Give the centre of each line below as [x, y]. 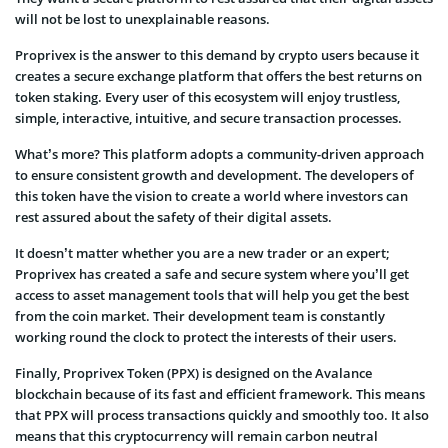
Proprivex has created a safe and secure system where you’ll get [212, 274]
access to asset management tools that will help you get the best [212, 295]
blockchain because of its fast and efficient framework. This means [220, 394]
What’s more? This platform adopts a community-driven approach [219, 154]
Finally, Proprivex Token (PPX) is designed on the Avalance [193, 373]
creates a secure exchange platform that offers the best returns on [218, 76]
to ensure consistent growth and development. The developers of [214, 175]
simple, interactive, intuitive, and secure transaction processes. [208, 118]
